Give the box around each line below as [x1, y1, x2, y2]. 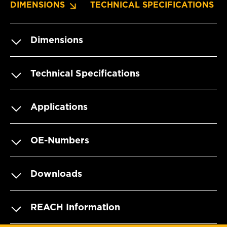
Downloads [30, 168, 82, 179]
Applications [30, 101, 88, 112]
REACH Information [30, 201, 120, 212]
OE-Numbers [30, 134, 89, 145]
